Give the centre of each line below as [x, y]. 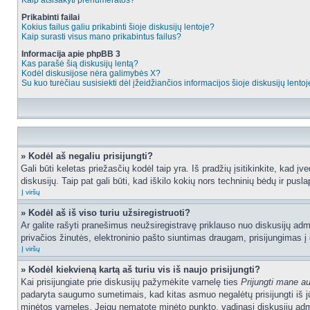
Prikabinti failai [51, 17]
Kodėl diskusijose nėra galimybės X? [91, 73]
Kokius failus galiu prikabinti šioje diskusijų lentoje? [118, 27]
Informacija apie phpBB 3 [71, 54]
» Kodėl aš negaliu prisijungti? [87, 156]
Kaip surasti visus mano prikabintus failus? [101, 37]
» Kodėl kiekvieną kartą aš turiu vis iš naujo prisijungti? [140, 270]
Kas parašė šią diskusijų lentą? [80, 64]
